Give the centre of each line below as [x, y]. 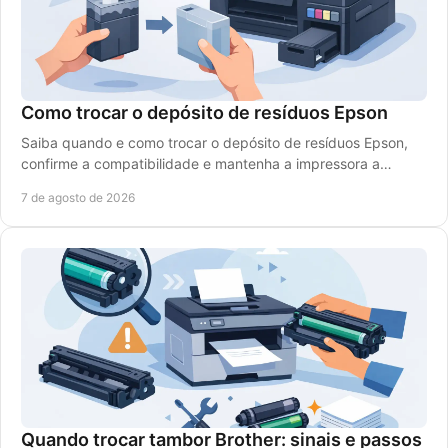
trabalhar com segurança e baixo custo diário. [171, 184]
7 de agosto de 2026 [78, 197]
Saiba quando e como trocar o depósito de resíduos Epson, [214, 142]
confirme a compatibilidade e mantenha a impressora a [200, 163]
